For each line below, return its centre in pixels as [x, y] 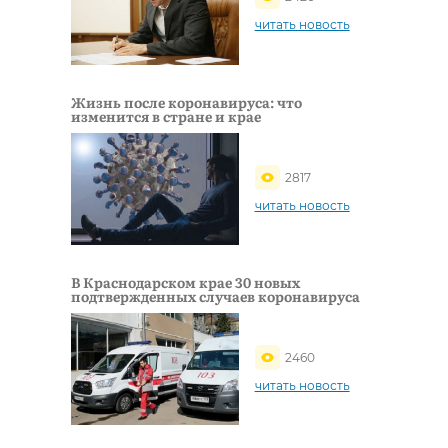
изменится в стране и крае [166, 116]
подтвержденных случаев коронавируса [215, 296]
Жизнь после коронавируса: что [186, 102]
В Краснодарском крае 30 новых [185, 282]
